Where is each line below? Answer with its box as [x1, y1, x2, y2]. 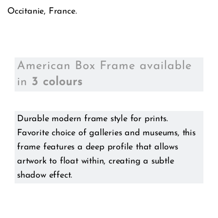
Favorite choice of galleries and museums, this [17, 128, 196, 138]
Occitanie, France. [7, 7, 77, 17]
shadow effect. [17, 171, 73, 181]
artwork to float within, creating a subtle [17, 157, 174, 166]
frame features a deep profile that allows [17, 143, 178, 152]
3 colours [32, 76, 83, 89]
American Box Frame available [17, 60, 192, 73]
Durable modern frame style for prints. [17, 114, 168, 124]
